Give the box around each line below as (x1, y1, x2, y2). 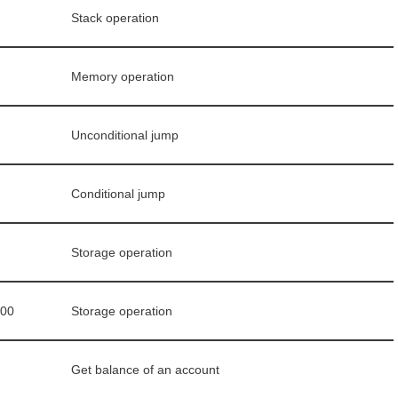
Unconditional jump (71, 128, 179, 143)
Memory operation (71, 69, 174, 84)
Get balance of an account (71, 362, 219, 378)
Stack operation (71, 11, 159, 26)
